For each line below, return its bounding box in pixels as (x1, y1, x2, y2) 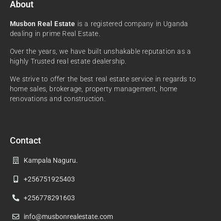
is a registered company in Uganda (75, 19, 188, 28)
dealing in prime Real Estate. (10, 29, 100, 37)
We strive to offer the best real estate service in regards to (10, 74, 196, 83)
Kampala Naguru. (23, 156, 78, 164)
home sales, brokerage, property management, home (10, 84, 178, 93)
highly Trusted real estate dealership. (10, 57, 127, 65)
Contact (10, 135, 41, 146)
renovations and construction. (10, 94, 106, 103)
